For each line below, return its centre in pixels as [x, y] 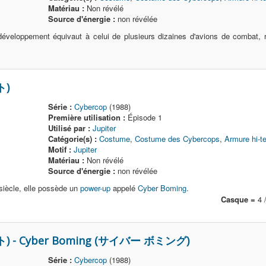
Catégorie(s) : [73, 139]
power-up [95, 188]
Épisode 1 [144, 117]
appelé [124, 188]
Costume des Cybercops [178, 139]
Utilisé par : [69, 128]
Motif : [60, 149]
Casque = [238, 199]
